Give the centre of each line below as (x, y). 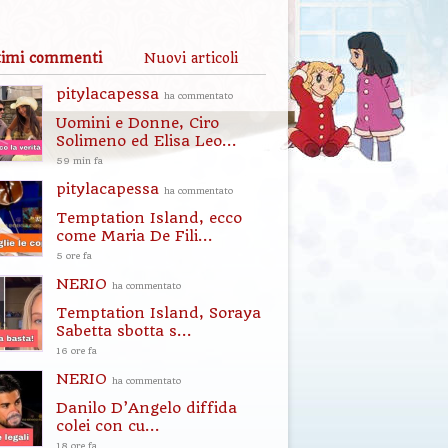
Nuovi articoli (191, 58)
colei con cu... (108, 426)
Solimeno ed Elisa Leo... (146, 141)
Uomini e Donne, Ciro (137, 123)
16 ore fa (76, 350)
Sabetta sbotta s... (124, 331)
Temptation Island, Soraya (158, 313)
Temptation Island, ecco (149, 218)
